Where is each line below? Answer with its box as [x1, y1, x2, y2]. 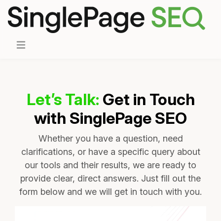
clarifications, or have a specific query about [21, 146, 200, 157]
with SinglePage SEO [34, 108, 187, 128]
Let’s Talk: [26, 89, 103, 109]
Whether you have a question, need [38, 133, 183, 144]
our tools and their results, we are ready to [25, 159, 196, 170]
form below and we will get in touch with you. [19, 186, 202, 197]
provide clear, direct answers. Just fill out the [20, 173, 201, 184]
